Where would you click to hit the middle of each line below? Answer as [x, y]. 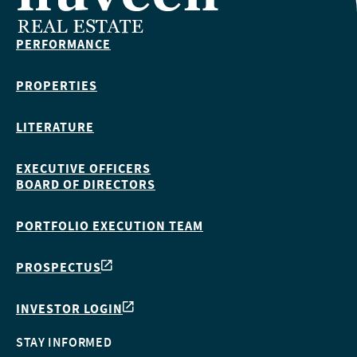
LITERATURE [55, 127]
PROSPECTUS [59, 267]
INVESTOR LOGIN [69, 309]
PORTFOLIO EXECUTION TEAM [110, 226]
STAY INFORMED [64, 342]
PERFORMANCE [63, 44]
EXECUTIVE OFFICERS [83, 169]
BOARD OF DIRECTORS [86, 184]
